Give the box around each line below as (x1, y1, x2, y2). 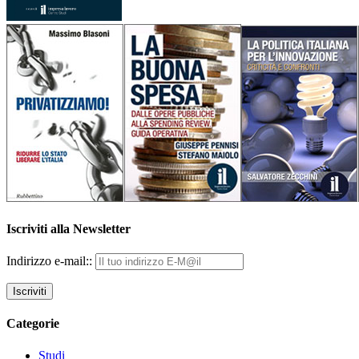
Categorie (6, 317, 59, 331)
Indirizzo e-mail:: (6, 254, 95, 268)
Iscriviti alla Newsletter (6, 221, 131, 236)
